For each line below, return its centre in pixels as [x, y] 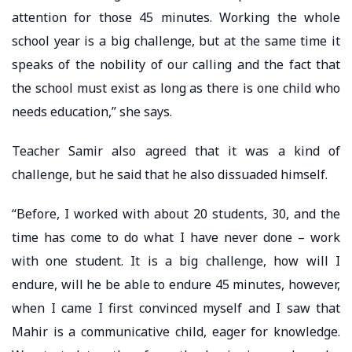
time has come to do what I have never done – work [176, 237]
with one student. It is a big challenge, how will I [176, 260]
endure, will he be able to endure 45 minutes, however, [176, 284]
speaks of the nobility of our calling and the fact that [176, 64]
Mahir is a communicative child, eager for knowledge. [176, 331]
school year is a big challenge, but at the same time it [176, 40]
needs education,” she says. [92, 111]
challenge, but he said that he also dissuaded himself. [170, 174]
